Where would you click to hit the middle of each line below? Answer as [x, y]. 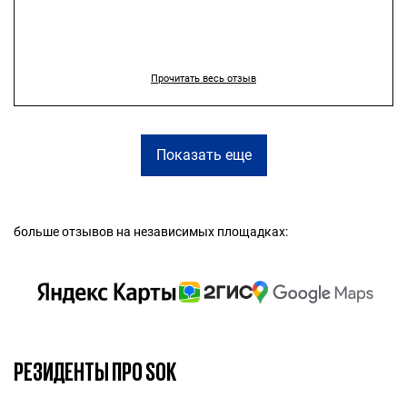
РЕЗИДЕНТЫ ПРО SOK [95, 372]
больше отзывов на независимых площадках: [151, 232]
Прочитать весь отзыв [203, 79]
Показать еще [203, 155]
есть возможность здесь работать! [203, 15]
